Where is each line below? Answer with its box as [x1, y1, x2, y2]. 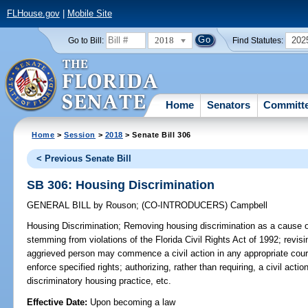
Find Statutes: [232, 36, 284, 45]
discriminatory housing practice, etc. [27, 276, 172, 287]
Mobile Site [67, 8, 112, 19]
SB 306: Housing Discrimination [27, 177, 215, 192]
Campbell [230, 200, 268, 211]
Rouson [103, 200, 137, 211]
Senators [207, 98, 251, 111]
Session [64, 130, 96, 139]
